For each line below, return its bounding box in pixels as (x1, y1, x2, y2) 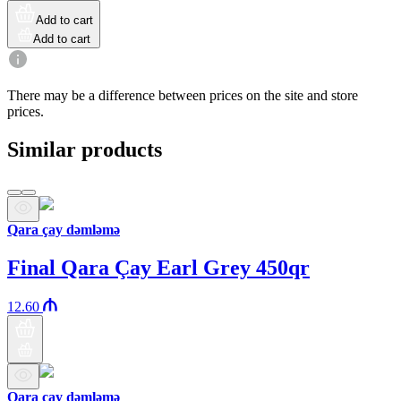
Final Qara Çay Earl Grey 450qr (7, 255, 310, 279)
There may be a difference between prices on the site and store (7, 87, 358, 103)
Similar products (7, 137, 162, 161)
